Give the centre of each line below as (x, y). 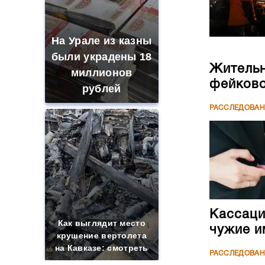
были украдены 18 (101, 57)
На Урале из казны (102, 41)
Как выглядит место (101, 223)
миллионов (101, 73)
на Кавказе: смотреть (101, 248)
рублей (101, 89)
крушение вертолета (101, 235)
